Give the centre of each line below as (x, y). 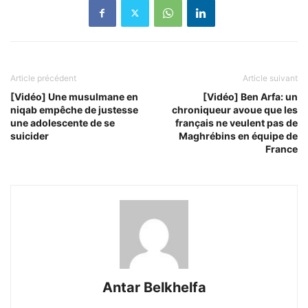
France (282, 148)
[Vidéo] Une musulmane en (74, 96)
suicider (30, 135)
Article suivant (270, 78)
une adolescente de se (63, 122)
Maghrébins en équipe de (238, 135)
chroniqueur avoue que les (235, 109)
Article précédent (43, 78)
